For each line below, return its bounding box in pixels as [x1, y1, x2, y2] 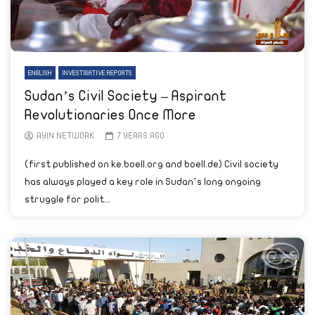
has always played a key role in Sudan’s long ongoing [25, 176, 261, 187]
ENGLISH [28, 70, 52, 77]
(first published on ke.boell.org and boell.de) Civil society [25, 159, 278, 169]
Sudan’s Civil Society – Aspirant [25, 89, 227, 103]
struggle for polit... [25, 194, 110, 205]
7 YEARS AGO [116, 131, 165, 140]
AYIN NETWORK [37, 131, 95, 140]
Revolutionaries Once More [25, 108, 196, 122]
